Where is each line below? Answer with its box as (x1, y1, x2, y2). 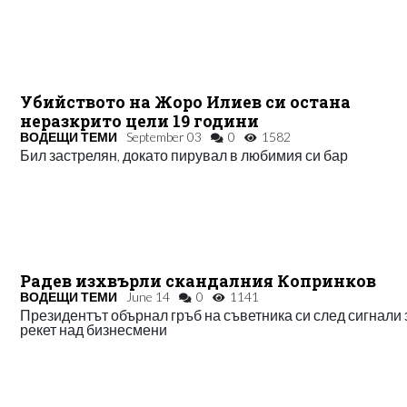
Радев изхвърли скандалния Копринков (20, 270, 377, 292)
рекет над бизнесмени (20, 320, 168, 338)
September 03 (126, 128, 203, 144)
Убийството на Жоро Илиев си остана (20, 91, 352, 113)
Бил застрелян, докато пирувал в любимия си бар (20, 145, 349, 164)
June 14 (126, 288, 171, 304)
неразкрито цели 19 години (20, 110, 260, 132)
